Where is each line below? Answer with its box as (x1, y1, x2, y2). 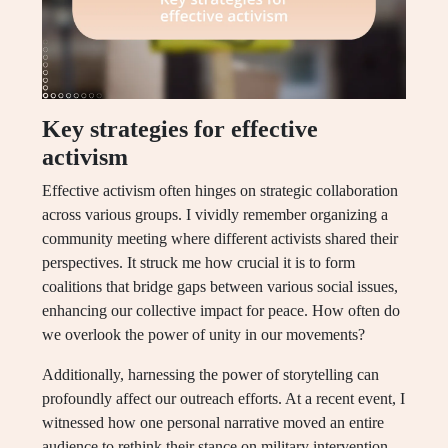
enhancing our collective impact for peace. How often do (42, 302, 400, 320)
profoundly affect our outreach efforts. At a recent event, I (42, 390, 405, 408)
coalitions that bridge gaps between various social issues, (42, 278, 398, 296)
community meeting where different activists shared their (42, 230, 398, 248)
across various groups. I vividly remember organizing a (42, 206, 388, 224)
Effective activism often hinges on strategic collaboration (42, 182, 398, 200)
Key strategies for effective (42, 116, 318, 143)
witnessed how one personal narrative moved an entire (42, 414, 384, 432)
